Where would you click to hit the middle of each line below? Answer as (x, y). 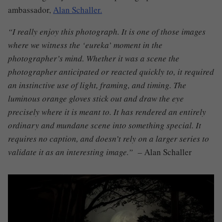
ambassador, (30, 9)
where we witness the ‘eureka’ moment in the (85, 45)
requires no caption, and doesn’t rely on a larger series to (109, 138)
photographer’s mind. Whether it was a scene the (94, 58)
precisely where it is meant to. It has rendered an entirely (107, 111)
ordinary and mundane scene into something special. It (105, 125)
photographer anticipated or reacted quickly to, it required (111, 71)
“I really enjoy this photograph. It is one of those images (107, 31)
